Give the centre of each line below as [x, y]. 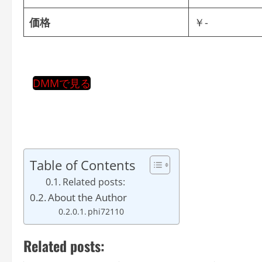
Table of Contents [82, 165]
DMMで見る [62, 83]
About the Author [88, 197]
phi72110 [106, 211]
